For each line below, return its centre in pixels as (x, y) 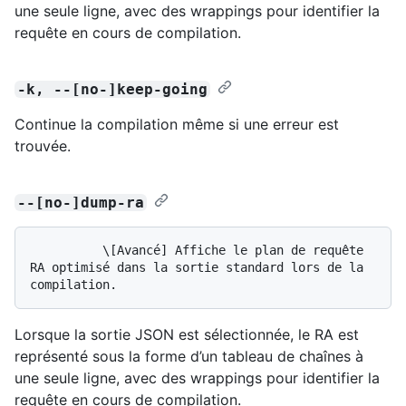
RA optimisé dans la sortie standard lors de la (197, 267)
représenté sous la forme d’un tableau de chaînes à (189, 356)
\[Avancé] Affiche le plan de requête (66, 250)
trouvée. (43, 145)
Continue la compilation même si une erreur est (177, 124)
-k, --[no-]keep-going (113, 89)
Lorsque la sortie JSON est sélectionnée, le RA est (187, 334)
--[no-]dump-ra (81, 202)
